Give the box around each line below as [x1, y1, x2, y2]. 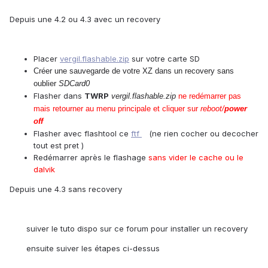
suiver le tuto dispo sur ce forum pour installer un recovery [10, 224, 248, 234]
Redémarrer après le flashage [33, 153, 148, 163]
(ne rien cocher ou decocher [142, 129, 258, 139]
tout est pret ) [33, 141, 84, 151]
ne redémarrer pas [178, 92, 241, 101]
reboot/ [200, 104, 224, 114]
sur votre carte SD [129, 54, 200, 64]
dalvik [33, 165, 55, 175]
